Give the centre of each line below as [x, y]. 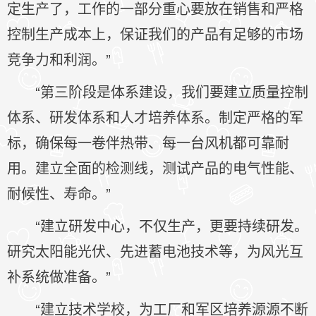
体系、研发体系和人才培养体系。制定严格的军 [155, 117]
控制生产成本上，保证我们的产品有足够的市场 [155, 34]
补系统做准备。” [59, 276]
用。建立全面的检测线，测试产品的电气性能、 [155, 168]
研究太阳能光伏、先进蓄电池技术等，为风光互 [155, 251]
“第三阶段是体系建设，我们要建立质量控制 [172, 91]
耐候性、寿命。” [59, 193]
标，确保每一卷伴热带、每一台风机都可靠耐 [148, 142]
